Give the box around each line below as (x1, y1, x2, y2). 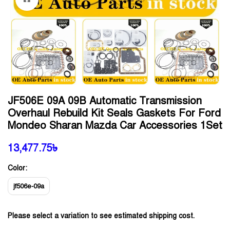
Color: (8, 164, 27, 172)
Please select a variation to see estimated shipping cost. (8, 212, 195, 220)
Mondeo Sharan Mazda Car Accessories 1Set (8, 119, 222, 132)
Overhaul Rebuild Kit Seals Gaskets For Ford (8, 107, 221, 120)
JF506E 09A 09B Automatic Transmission (8, 94, 202, 107)
